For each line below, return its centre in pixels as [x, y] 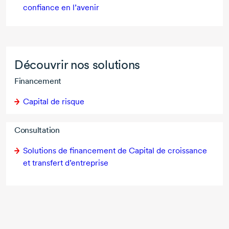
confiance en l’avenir [61, 7]
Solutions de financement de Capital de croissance [115, 150]
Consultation [37, 130]
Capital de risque [54, 101]
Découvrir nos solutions [77, 64]
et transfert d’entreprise [66, 163]
